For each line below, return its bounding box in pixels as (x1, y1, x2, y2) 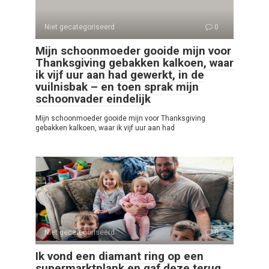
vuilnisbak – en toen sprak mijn (35, 80, 199, 94)
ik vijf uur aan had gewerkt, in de (35, 68, 204, 82)
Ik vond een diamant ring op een (35, 249, 204, 264)
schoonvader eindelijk (35, 92, 151, 106)
